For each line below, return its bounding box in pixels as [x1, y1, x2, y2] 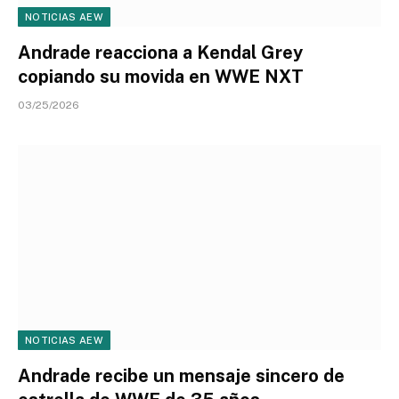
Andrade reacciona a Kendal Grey [18, 42, 303, 63]
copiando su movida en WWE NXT [18, 66, 304, 87]
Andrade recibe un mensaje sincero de [18, 364, 345, 387]
